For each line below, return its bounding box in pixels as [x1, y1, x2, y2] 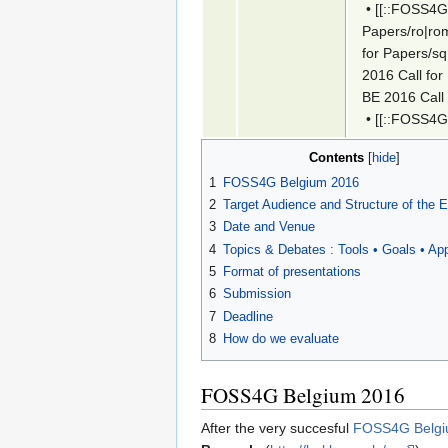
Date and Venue [223, 219, 315, 235]
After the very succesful [201, 419, 353, 436]
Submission [223, 286, 291, 302]
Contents [308, 149, 364, 165]
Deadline [223, 308, 273, 324]
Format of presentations [223, 263, 361, 279]
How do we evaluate [223, 330, 339, 346]
